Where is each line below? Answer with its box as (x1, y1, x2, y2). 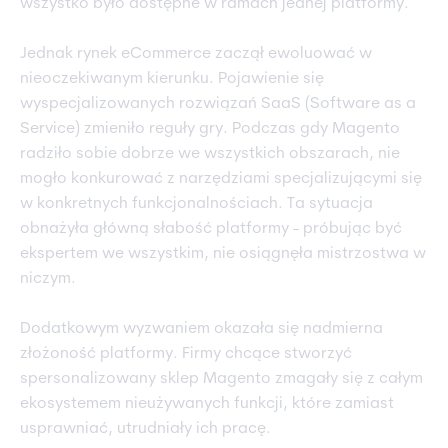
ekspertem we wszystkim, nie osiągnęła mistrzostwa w (20, 246, 426, 263)
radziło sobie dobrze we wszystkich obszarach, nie (20, 146, 400, 163)
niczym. (20, 271, 76, 288)
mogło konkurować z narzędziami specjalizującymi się (20, 171, 422, 188)
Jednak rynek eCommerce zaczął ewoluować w (20, 46, 372, 63)
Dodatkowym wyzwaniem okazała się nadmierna (20, 321, 383, 338)
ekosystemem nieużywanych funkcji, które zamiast (20, 396, 394, 413)
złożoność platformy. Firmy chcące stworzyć (20, 346, 352, 363)
